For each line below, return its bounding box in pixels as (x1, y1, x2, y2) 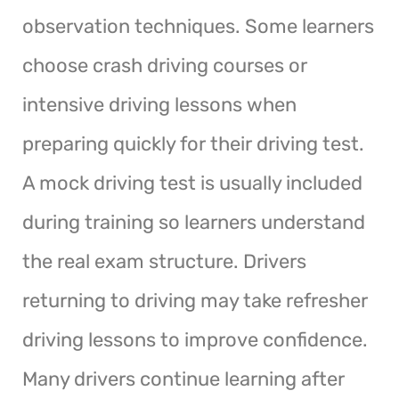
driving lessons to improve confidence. (22, 327, 368, 352)
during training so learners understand (22, 209, 365, 234)
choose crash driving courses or (22, 53, 307, 77)
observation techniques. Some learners (22, 13, 374, 38)
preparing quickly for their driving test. (22, 131, 364, 156)
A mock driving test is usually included (22, 170, 362, 195)
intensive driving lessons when (22, 92, 297, 117)
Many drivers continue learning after (22, 366, 345, 391)
